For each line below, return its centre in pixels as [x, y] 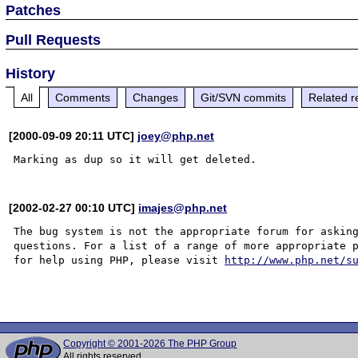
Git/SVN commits [244, 97]
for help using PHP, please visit [119, 260]
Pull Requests [54, 40]
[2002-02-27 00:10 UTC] [74, 207]
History [31, 73]
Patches [34, 10]
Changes [156, 97]
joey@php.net [176, 135]
